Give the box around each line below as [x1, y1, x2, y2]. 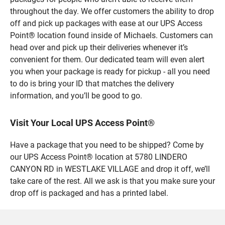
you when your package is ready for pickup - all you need [10, 66, 210, 76]
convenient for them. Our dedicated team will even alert [10, 54, 204, 64]
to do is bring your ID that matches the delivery [10, 78, 174, 88]
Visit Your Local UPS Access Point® [10, 117, 155, 128]
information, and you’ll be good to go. [10, 90, 142, 100]
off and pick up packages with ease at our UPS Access [10, 18, 202, 28]
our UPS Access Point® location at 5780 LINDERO [10, 152, 187, 162]
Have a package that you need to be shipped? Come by [10, 140, 204, 150]
